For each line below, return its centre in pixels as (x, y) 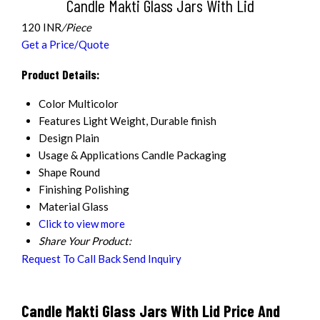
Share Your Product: (85, 241)
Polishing (107, 190)
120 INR (41, 27)
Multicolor (93, 104)
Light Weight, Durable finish (150, 121)
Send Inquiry (152, 259)
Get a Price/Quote (65, 44)
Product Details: (60, 74)
